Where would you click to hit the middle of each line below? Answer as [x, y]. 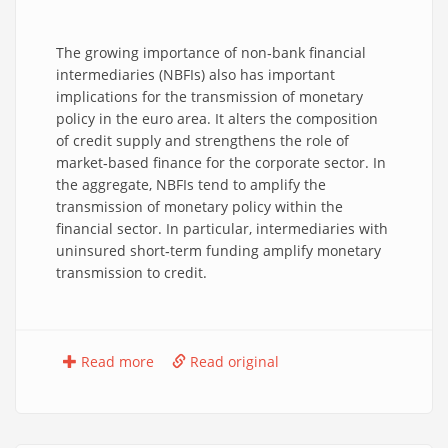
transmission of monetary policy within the [199, 206]
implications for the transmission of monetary [209, 96]
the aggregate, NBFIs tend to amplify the [191, 184]
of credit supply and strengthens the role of [202, 140]
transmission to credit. [131, 272]
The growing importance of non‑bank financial [211, 52]
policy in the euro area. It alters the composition [217, 118]
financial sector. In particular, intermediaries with [222, 228]
